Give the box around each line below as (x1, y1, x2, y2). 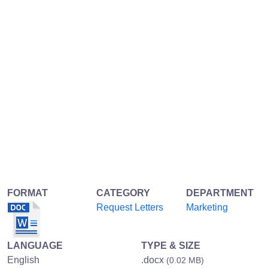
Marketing (185, 202, 228, 212)
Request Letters (96, 202, 164, 212)
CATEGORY (96, 187, 151, 198)
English (7, 254, 39, 265)
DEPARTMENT (185, 187, 254, 198)
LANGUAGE (7, 240, 63, 251)
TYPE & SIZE (141, 240, 200, 251)
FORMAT (7, 187, 48, 198)
